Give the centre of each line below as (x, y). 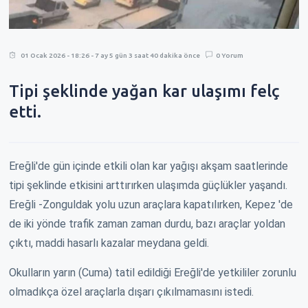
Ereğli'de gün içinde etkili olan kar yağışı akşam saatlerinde (148, 166)
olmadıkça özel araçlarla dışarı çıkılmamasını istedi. (131, 291)
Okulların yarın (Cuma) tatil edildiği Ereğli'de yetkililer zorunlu (153, 272)
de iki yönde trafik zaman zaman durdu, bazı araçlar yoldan (147, 223)
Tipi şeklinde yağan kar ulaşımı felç (144, 91)
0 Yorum (230, 55)
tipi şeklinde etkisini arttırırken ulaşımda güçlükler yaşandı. (148, 185)
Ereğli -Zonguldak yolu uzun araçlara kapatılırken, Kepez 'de (151, 204)
